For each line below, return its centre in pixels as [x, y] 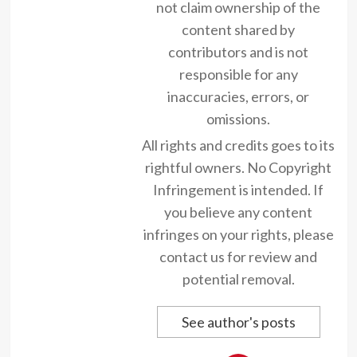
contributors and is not [238, 51]
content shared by [238, 29]
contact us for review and [238, 256]
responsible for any [238, 74]
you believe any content [238, 212]
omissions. [238, 118]
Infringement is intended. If [238, 189]
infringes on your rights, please [238, 234]
